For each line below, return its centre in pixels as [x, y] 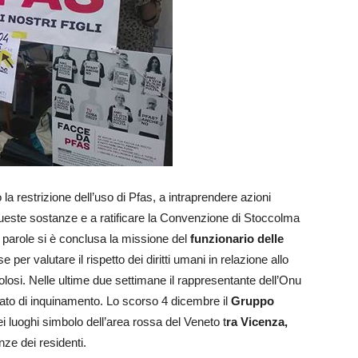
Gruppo [253, 301]
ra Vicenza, [257, 322]
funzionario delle [237, 239]
